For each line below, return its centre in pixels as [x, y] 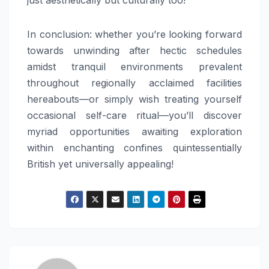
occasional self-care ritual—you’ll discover [134, 115]
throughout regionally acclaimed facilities [134, 83]
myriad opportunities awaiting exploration [134, 131]
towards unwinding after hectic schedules [134, 50]
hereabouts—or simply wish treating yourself [134, 99]
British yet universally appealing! [100, 164]
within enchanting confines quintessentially [134, 147]
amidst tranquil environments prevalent [134, 66]
